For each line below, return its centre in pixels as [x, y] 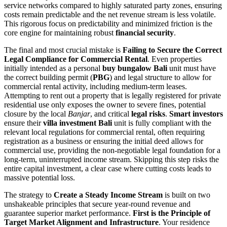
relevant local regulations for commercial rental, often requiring [104, 132]
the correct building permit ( [48, 77]
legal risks [148, 113]
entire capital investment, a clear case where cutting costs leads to [108, 168]
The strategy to [29, 195]
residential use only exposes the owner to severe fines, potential [105, 104]
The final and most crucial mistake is [63, 50]
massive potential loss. [40, 177]
